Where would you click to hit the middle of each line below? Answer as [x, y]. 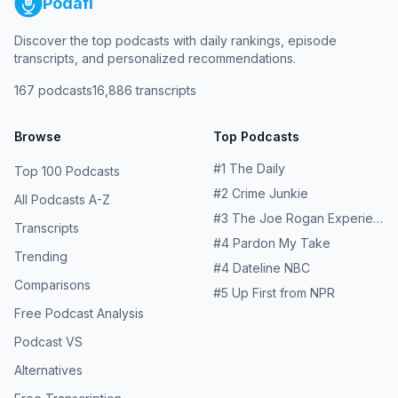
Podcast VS [48, 342]
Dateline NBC [271, 268]
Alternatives [48, 370]
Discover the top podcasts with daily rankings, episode [175, 40]
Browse [38, 136]
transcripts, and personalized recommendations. [155, 58]
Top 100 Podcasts [67, 171]
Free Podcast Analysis [79, 313]
